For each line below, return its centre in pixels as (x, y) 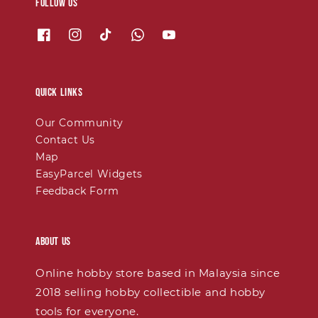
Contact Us (65, 140)
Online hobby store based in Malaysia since (158, 273)
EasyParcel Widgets (89, 174)
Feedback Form (77, 191)
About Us (53, 242)
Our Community (79, 123)
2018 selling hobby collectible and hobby (151, 292)
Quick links (59, 93)
